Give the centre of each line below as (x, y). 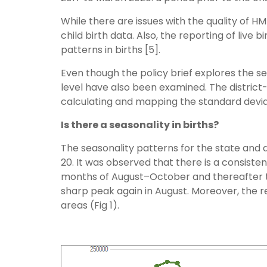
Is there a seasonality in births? (140, 125)
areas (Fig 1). (90, 205)
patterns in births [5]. (111, 50)
